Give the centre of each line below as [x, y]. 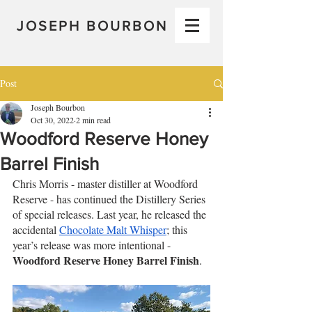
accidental [36, 229]
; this [178, 229]
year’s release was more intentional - [93, 245]
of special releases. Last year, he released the [111, 214]
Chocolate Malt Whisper [113, 229]
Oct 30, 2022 [52, 120]
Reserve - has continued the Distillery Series [110, 199]
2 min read [93, 120]
